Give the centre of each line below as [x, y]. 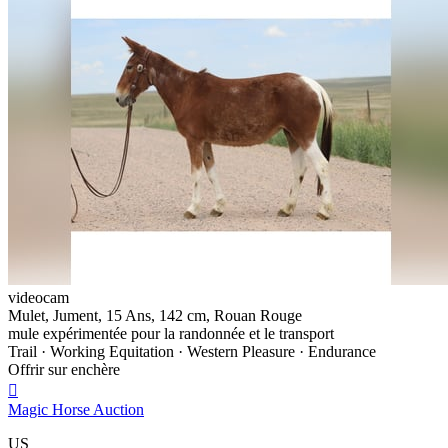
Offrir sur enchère [64, 369]
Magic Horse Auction [76, 409]
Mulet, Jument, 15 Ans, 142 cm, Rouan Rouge [155, 315]
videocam [38, 297]
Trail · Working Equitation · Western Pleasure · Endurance [192, 351]
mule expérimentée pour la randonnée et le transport [171, 333]
